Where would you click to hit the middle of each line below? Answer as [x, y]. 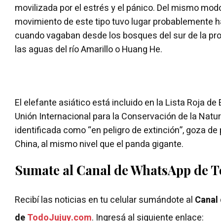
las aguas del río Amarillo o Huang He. [89, 50]
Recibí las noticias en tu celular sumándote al [105, 200]
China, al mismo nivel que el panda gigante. [99, 144]
